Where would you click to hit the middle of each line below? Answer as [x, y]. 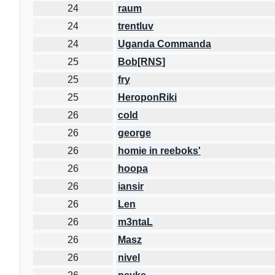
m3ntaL [135, 222]
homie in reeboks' [159, 150]
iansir [131, 186]
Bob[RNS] [141, 61]
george [134, 133]
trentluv [136, 26]
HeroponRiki [147, 97]
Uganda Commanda [165, 44]
